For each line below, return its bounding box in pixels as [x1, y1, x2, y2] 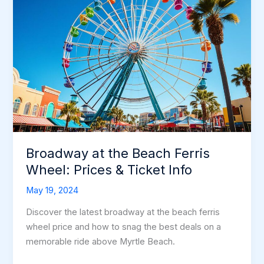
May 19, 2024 [26, 184, 79, 196]
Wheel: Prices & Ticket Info [26, 161, 193, 177]
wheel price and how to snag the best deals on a [26, 222, 222, 233]
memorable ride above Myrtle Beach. [26, 236, 176, 247]
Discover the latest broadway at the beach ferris [26, 207, 220, 218]
